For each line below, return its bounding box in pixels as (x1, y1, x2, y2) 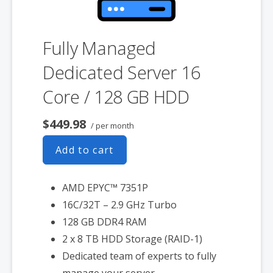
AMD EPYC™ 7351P (62, 180, 148, 194)
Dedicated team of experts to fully (62, 249, 216, 263)
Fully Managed (43, 35, 157, 60)
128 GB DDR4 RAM (62, 214, 147, 229)
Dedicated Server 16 (43, 60, 200, 84)
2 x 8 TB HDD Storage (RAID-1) (62, 232, 202, 246)
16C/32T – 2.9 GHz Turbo (62, 197, 177, 211)
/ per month (89, 119, 134, 131)
